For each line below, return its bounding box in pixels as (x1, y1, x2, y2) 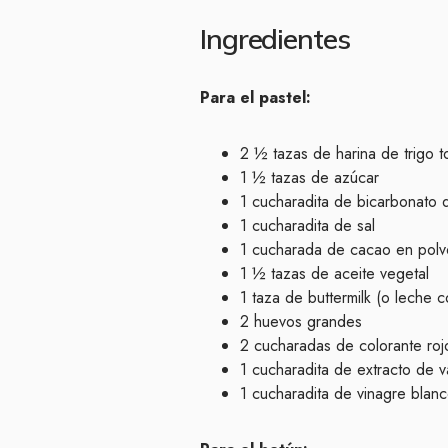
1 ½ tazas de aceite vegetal (240, 261, 429, 285)
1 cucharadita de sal (240, 213, 375, 237)
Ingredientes (200, 20, 350, 56)
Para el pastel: (200, 85, 311, 109)
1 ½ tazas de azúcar (240, 165, 379, 189)
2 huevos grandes (240, 309, 362, 333)
